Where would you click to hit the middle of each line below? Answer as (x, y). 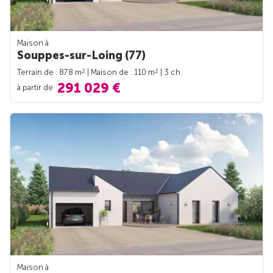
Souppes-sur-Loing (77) (81, 55)
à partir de (36, 87)
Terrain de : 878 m (49, 72)
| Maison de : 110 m (120, 72)
